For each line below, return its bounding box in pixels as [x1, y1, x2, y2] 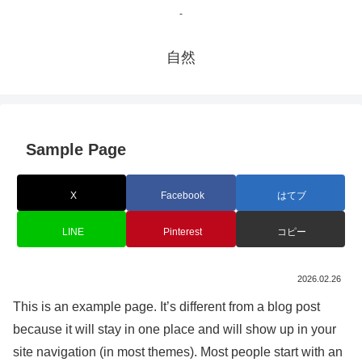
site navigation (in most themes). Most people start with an [13, 345, 343, 360]
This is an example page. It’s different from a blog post [13, 300, 320, 314]
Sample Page [26, 141, 126, 159]
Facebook [161, 189, 204, 201]
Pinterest [163, 225, 202, 238]
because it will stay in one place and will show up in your [13, 322, 336, 337]
